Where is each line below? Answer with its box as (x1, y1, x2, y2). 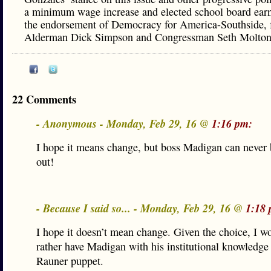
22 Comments (12, 91, 76, 107)
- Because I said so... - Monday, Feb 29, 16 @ (36, 200, 246, 216)
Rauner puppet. (36, 253, 103, 268)
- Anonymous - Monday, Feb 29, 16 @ (36, 116, 212, 131)
